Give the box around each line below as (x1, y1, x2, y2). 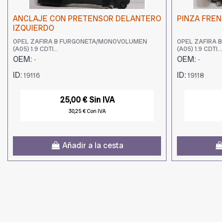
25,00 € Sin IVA (59, 95, 114, 106)
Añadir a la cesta (62, 140, 124, 151)
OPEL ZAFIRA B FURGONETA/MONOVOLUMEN (13, 37, 147, 46)
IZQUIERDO (13, 22, 54, 33)
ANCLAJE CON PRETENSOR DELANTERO (13, 13, 161, 24)
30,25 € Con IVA (68, 108, 106, 115)
